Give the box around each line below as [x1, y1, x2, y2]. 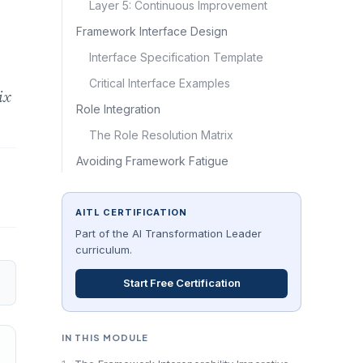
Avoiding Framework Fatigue [76, 154, 228, 168]
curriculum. [75, 243, 132, 256]
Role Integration [76, 102, 160, 116]
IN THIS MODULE [62, 332, 149, 344]
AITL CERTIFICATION [75, 207, 187, 218]
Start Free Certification [122, 276, 241, 290]
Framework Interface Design [76, 24, 228, 38]
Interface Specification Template [89, 50, 263, 64]
